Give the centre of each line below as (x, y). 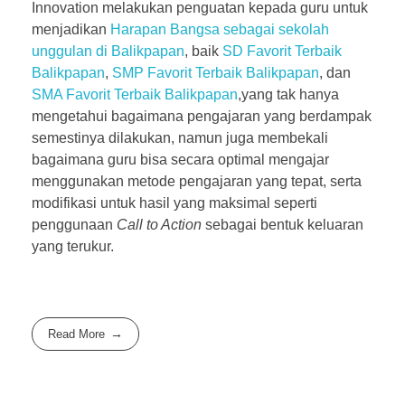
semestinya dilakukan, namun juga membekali (180, 137)
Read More (77, 334)
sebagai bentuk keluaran (283, 224)
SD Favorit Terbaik (282, 51)
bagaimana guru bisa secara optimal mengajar (180, 159)
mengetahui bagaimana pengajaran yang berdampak (202, 116)
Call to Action (159, 224)
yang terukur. (75, 246)
